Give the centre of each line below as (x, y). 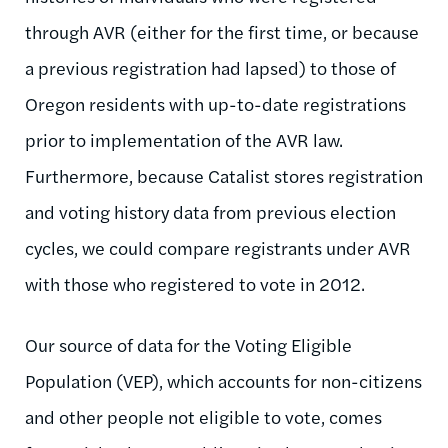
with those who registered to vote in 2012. (195, 283)
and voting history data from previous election (210, 211)
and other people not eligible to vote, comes (203, 416)
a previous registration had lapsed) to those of (210, 67)
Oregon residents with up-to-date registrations (215, 103)
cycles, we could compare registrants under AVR (218, 247)
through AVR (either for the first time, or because (222, 31)
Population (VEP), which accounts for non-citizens (223, 380)
